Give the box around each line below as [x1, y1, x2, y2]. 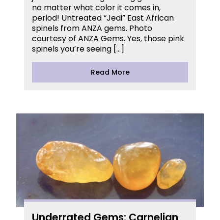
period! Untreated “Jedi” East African [32, 12, 174, 24]
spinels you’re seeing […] [32, 43, 124, 55]
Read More [90, 67, 130, 78]
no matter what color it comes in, [32, 2, 161, 14]
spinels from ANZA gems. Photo [32, 23, 152, 34]
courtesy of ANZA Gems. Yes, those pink [32, 33, 184, 45]
